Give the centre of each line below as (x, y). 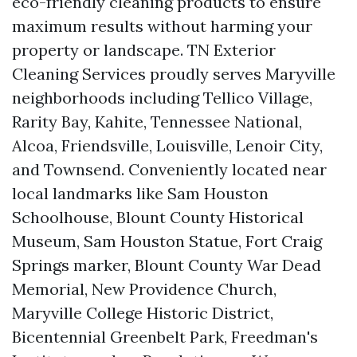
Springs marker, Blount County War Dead (167, 265)
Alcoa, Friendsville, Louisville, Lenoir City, (167, 145)
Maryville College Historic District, (143, 313)
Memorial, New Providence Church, (144, 289)
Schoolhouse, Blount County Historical (158, 217)
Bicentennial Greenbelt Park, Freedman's (165, 337)
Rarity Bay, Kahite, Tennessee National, (157, 122)
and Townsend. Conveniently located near (169, 169)
